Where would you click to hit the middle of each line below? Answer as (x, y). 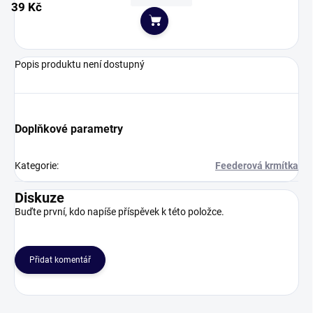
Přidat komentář (60, 260)
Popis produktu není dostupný (80, 65)
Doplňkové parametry (69, 129)
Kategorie (36, 166)
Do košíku (190, 30)
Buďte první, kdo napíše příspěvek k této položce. (119, 212)
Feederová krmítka (257, 166)
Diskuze (39, 198)
